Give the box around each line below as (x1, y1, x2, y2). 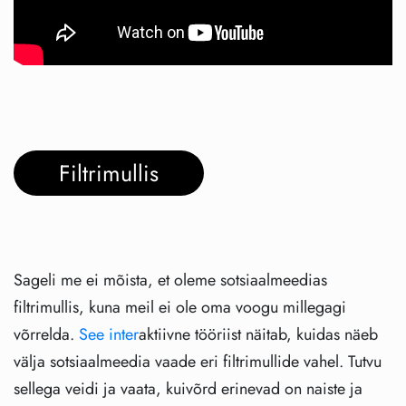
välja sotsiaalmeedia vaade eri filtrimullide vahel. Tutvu (14, 350, 382, 374)
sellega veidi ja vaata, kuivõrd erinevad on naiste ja (14, 377, 362, 401)
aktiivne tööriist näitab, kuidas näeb (139, 323, 378, 347)
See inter (79, 323, 139, 347)
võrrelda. (14, 323, 79, 347)
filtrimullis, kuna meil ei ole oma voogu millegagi (14, 295, 346, 320)
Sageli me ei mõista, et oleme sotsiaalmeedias (14, 268, 327, 293)
